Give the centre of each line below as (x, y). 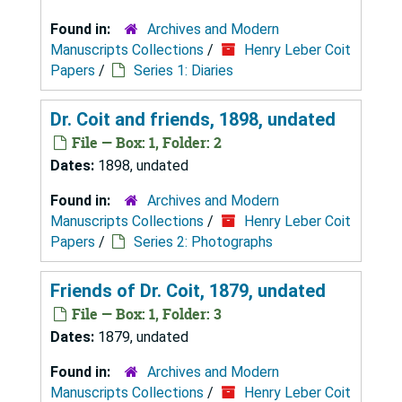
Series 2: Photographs (203, 241)
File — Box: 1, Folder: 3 (145, 314)
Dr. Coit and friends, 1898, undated (193, 119)
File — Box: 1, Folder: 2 (145, 142)
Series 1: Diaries (184, 70)
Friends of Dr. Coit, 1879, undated (188, 290)
